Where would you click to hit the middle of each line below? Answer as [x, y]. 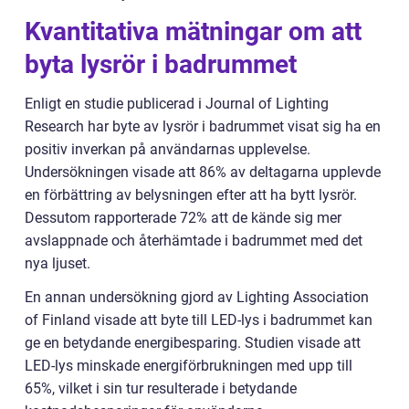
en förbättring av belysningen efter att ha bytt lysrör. [191, 195]
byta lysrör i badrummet [161, 65]
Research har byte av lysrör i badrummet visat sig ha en [203, 127]
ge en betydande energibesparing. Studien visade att [193, 343]
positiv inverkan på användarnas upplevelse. [168, 150]
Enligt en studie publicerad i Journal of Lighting [177, 104]
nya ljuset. [58, 264]
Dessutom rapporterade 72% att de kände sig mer [183, 218]
